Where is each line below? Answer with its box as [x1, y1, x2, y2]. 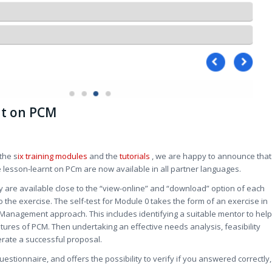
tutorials [120, 151, 150, 162]
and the [87, 151, 120, 162]
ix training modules [18, 151, 87, 162]
